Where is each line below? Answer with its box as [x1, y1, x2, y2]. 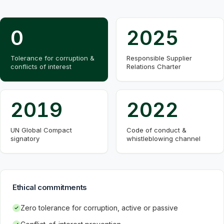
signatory [10, 134, 39, 142]
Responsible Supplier [126, 54, 192, 62]
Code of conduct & [126, 126, 186, 134]
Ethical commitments [12, 182, 87, 192]
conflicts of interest [10, 62, 71, 70]
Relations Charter [126, 62, 181, 70]
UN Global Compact [10, 126, 72, 134]
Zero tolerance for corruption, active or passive [20, 203, 178, 212]
